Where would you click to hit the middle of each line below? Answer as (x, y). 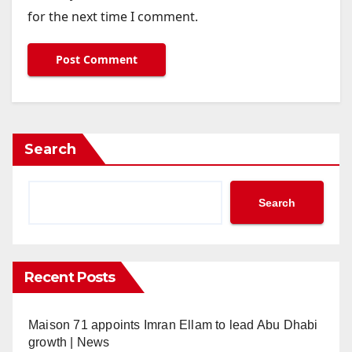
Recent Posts (70, 278)
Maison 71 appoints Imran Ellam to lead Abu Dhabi (173, 325)
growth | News (69, 343)
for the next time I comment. (113, 17)
